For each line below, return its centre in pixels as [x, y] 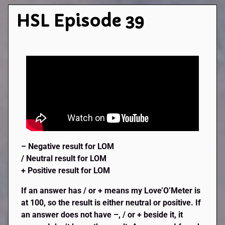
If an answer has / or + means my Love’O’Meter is [111, 190]
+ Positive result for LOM [66, 170]
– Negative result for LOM [68, 146]
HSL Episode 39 [80, 21]
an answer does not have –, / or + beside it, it [102, 214]
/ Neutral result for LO [61, 158]
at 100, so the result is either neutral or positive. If [111, 202]
